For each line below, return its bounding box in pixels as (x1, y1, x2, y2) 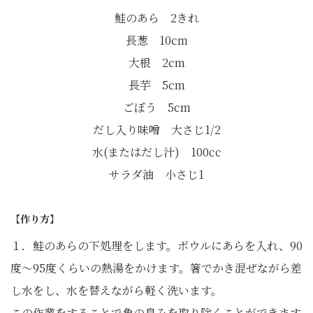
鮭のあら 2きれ (114, 10, 199, 27)
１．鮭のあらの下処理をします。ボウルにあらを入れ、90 (10, 238, 303, 254)
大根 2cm (128, 54, 185, 71)
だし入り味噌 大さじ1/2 (92, 122, 221, 138)
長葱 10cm (125, 32, 188, 49)
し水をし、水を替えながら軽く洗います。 (10, 282, 222, 299)
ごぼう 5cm (122, 99, 191, 116)
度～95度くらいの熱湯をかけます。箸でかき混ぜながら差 (10, 260, 302, 277)
